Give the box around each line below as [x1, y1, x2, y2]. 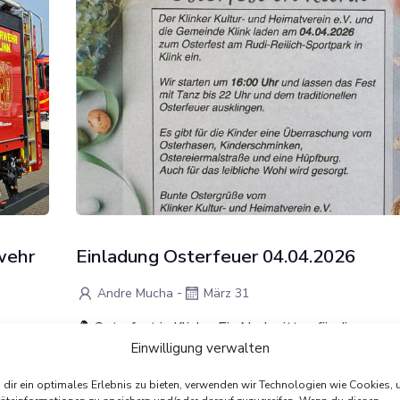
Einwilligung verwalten [129, 338, 270, 356]
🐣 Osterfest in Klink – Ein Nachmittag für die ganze [76, 317, 396, 337]
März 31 [204, 285, 249, 302]
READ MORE [93, 375, 171, 390]
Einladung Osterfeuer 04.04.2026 [76, 244, 355, 269]
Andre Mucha [97, 285, 173, 302]
